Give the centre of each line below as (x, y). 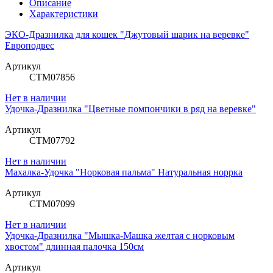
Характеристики (64, 14)
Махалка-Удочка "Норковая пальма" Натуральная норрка (124, 172)
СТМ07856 (52, 77)
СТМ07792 (52, 141)
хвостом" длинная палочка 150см (74, 247)
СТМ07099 (52, 204)
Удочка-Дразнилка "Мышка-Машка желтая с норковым (120, 236)
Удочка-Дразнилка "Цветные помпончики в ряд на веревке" (130, 109)
